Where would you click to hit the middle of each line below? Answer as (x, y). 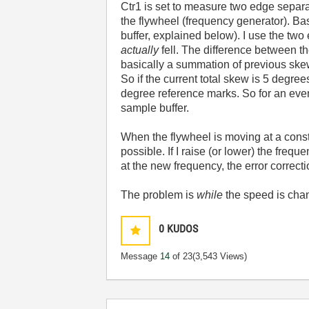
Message (141, 256)
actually (140, 50)
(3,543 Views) (220, 256)
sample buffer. (155, 108)
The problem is (159, 195)
